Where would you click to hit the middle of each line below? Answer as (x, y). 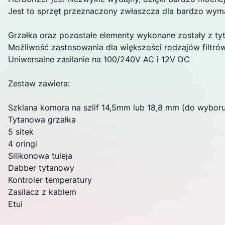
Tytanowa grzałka (42, 120)
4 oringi (23, 144)
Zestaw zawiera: (39, 83)
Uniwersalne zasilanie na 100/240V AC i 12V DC (99, 59)
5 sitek (21, 132)
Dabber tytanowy (41, 168)
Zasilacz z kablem (42, 192)
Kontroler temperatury (50, 180)
